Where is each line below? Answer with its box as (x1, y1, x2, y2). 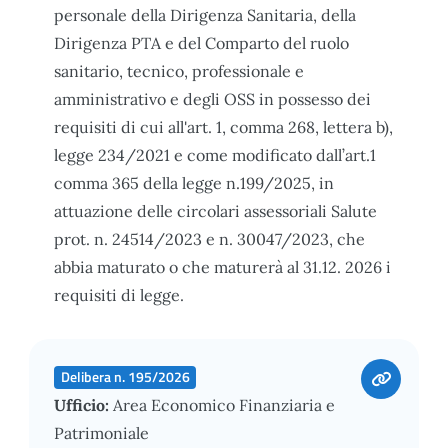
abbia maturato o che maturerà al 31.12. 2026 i (54, 256, 391, 277)
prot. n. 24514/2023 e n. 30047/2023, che (54, 228, 365, 249)
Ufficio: (54, 394, 113, 415)
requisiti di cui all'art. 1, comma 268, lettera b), (54, 116, 393, 137)
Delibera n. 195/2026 (60, 366, 190, 387)
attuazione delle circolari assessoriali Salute (54, 200, 377, 221)
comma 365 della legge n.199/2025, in (54, 172, 334, 193)
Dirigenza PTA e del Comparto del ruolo (54, 32, 349, 53)
